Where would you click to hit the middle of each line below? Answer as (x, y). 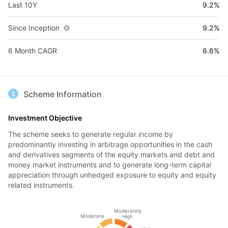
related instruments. (41, 185)
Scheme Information (63, 94)
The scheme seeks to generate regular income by (91, 134)
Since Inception (34, 28)
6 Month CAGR (33, 51)
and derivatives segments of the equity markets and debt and (111, 154)
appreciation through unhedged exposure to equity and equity (112, 175)
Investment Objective (45, 118)
